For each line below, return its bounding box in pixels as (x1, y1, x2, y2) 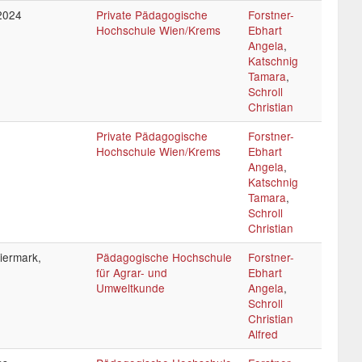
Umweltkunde (96, 280, 165, 296)
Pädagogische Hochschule (96, 249, 232, 265)
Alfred (248, 326, 278, 342)
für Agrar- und (96, 264, 167, 280)
